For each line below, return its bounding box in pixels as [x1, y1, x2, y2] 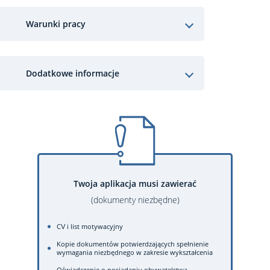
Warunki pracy [26, 17, 86, 30]
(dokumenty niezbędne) [90, 194, 180, 206]
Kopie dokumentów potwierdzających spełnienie [57, 239, 209, 248]
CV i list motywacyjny [57, 222, 123, 231]
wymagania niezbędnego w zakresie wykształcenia [57, 248, 213, 257]
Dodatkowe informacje [26, 67, 119, 79]
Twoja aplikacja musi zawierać [74, 178, 196, 189]
